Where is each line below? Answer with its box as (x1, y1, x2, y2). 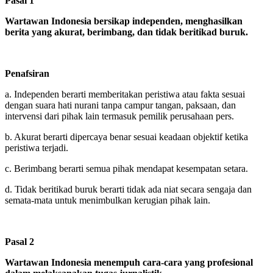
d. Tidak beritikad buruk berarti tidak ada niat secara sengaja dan (5, 183, 252, 194)
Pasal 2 (5, 236, 34, 247)
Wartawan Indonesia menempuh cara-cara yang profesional (5, 257, 253, 268)
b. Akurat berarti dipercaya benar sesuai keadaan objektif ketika (5, 131, 248, 142)
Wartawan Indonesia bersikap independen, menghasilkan (5, 15, 243, 26)
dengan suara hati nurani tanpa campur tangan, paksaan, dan (5, 99, 236, 110)
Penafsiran (5, 68, 49, 79)
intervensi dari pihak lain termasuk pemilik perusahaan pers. (5, 110, 234, 121)
